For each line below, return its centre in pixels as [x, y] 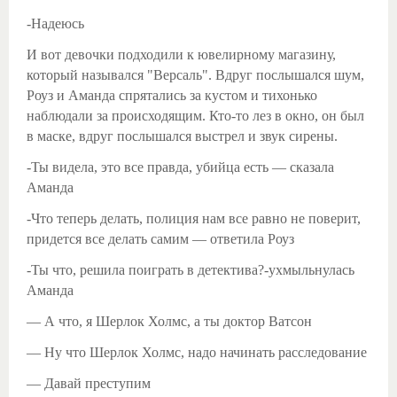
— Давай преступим [89, 383]
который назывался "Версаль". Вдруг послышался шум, [195, 74]
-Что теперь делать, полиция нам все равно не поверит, [194, 218]
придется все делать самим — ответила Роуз [160, 238]
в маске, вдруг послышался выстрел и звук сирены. [182, 136]
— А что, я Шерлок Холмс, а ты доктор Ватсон [169, 321]
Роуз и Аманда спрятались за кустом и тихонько [172, 95]
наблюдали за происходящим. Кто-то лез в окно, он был [195, 115]
